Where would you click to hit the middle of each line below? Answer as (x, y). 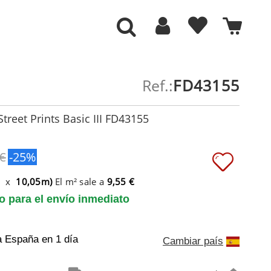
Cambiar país (193, 241)
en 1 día (60, 240)
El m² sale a (80, 181)
